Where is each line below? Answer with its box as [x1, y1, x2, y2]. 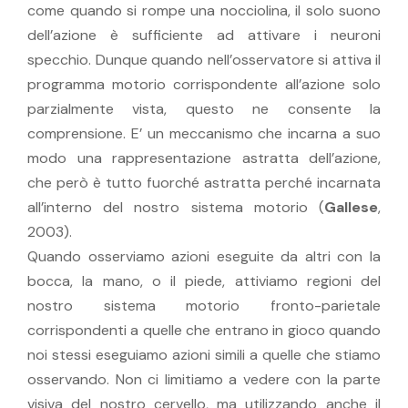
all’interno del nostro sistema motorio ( [27, 197, 324, 217]
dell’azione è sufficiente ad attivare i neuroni [27, 25, 381, 45]
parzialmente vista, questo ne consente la [27, 98, 381, 118]
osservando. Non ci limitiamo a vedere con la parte [27, 369, 381, 389]
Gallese [324, 197, 378, 217]
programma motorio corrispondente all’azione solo [27, 74, 381, 94]
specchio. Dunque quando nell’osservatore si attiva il [27, 49, 381, 69]
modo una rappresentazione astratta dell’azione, [27, 148, 381, 168]
